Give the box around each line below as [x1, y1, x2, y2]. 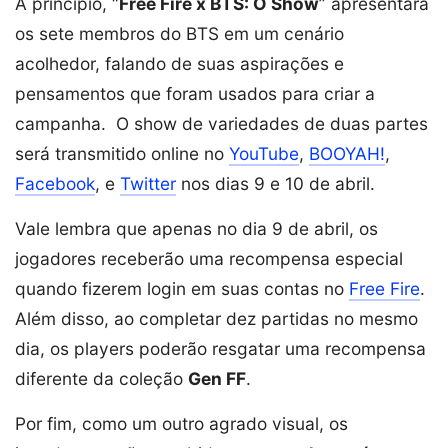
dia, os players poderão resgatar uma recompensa [15, 337, 426, 359]
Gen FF [188, 367, 246, 389]
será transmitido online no [15, 142, 229, 164]
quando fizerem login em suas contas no [15, 277, 349, 299]
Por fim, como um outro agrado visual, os [15, 412, 348, 434]
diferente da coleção [15, 367, 188, 389]
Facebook [15, 172, 95, 194]
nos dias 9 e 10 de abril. [176, 172, 375, 194]
